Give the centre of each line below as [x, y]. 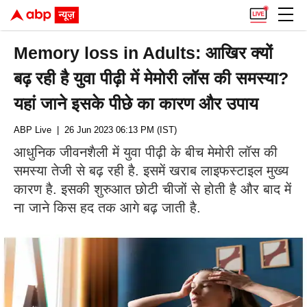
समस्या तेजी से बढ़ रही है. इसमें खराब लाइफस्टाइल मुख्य [151, 171]
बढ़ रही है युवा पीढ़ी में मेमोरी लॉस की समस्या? [151, 78]
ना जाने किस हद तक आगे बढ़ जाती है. [107, 208]
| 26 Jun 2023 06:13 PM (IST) [114, 130]
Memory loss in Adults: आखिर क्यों [144, 53]
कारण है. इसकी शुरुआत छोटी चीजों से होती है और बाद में [152, 189]
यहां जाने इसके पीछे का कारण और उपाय [136, 103]
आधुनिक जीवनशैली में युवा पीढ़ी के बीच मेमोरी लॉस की [146, 152]
